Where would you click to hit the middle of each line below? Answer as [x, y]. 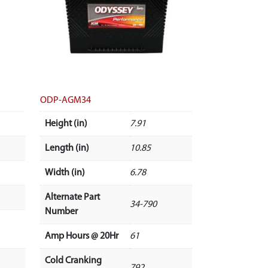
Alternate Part [72, 197]
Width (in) [65, 173]
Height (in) [66, 124]
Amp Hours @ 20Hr [81, 236]
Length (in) [67, 148]
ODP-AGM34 [65, 100]
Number [61, 211]
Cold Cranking [73, 261]
